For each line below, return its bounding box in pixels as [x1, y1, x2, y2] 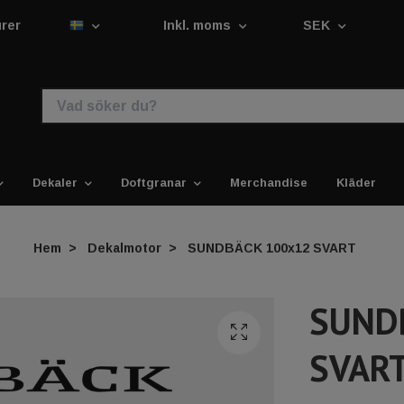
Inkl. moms [163, 18, 234, 32]
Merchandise [230, 176, 308, 189]
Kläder [336, 176, 376, 189]
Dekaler [32, 176, 78, 189]
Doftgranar [121, 176, 187, 189]
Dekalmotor [87, 240, 161, 255]
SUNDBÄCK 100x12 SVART [184, 240, 356, 255]
